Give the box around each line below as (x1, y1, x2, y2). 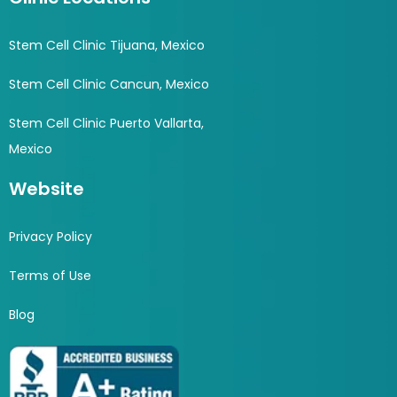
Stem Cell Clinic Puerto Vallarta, (9, 114, 204, 133)
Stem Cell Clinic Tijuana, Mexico (9, 36, 205, 55)
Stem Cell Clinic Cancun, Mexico (9, 75, 209, 94)
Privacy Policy (9, 228, 92, 246)
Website (9, 176, 84, 202)
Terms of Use (9, 267, 91, 285)
